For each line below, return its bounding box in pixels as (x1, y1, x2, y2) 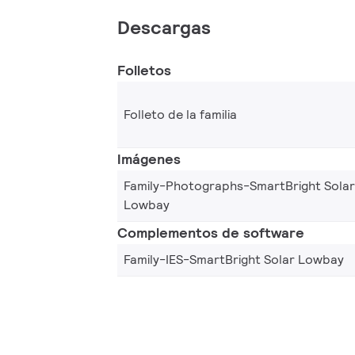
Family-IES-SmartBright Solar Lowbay (124, 251, 344, 268)
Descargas (117, 15, 211, 40)
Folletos (117, 61, 171, 79)
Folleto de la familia (124, 105, 237, 123)
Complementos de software (117, 223, 304, 242)
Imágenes (117, 150, 181, 168)
